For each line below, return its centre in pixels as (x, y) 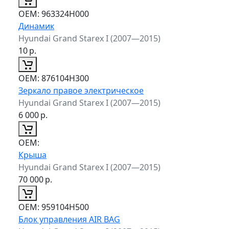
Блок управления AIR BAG (69, 219)
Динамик (36, 26)
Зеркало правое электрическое (81, 90)
